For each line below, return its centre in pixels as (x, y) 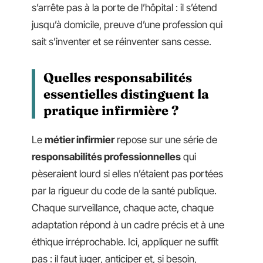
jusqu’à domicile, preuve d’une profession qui (127, 24)
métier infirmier (80, 140)
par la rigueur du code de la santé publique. (124, 191)
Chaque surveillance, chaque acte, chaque (123, 208)
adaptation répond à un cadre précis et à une (128, 225)
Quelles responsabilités (118, 77)
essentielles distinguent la (126, 94)
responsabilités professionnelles (106, 157)
